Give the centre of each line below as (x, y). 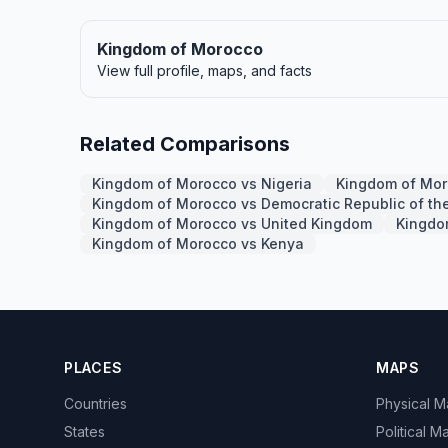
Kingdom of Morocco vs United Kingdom (232, 223)
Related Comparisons (185, 144)
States (84, 431)
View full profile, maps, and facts (204, 70)
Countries (95, 403)
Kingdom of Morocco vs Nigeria (202, 183)
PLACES (93, 367)
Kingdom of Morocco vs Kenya (198, 243)
